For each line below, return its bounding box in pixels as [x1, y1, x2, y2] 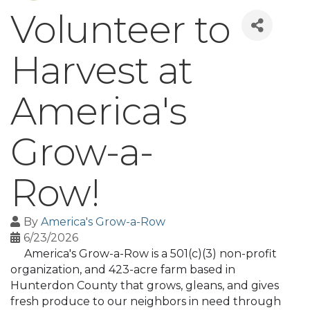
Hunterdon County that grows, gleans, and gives [10, 279, 279, 292]
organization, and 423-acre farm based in [10, 263, 235, 276]
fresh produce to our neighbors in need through [10, 295, 281, 308]
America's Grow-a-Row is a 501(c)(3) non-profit [10, 247, 277, 260]
